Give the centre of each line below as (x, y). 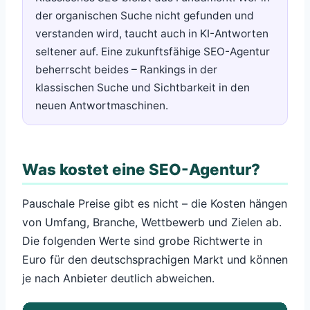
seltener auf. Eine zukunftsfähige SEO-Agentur (153, 52)
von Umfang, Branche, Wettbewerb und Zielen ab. (152, 222)
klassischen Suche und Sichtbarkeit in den (143, 88)
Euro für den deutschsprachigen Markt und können (155, 259)
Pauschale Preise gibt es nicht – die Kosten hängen (155, 203)
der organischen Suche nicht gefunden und (145, 16)
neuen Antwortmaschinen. (102, 106)
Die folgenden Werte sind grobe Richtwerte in (142, 240)
